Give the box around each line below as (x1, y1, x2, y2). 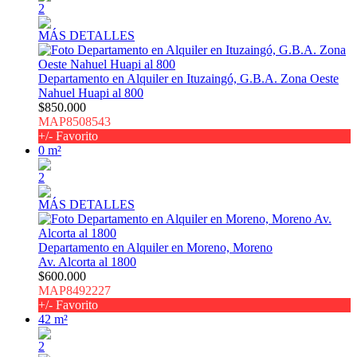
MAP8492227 (38, 284, 111, 298)
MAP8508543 (38, 115, 111, 129)
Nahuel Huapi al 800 (38, 86, 143, 100)
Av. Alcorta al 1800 (38, 255, 136, 269)
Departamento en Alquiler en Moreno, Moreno (38, 241, 273, 255)
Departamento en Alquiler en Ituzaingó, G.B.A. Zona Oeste (38, 72, 339, 86)
